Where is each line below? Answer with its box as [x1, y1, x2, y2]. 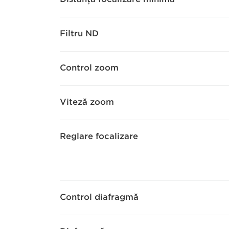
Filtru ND [60, 29, 99, 38]
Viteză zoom [60, 97, 114, 107]
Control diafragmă [60, 192, 139, 202]
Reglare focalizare [60, 131, 138, 141]
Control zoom [60, 63, 119, 73]
